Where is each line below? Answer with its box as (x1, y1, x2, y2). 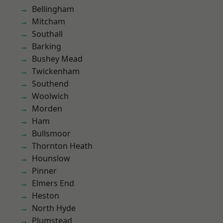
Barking (32, 41, 61, 52)
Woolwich (32, 91, 69, 102)
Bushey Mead (32, 53, 83, 64)
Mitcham (32, 16, 65, 27)
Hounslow (32, 153, 70, 164)
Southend (32, 78, 69, 89)
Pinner (32, 165, 57, 176)
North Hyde (32, 203, 76, 214)
